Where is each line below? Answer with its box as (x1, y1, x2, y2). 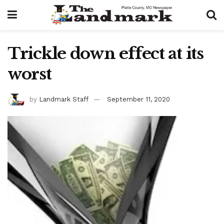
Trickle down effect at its (7, 43, 203, 63)
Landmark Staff (39, 95, 88, 103)
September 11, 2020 (107, 95, 170, 103)
